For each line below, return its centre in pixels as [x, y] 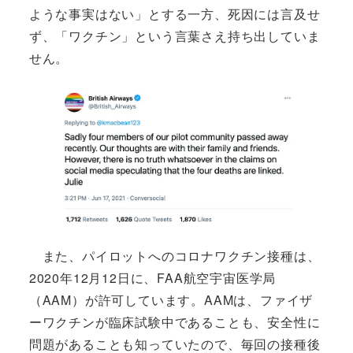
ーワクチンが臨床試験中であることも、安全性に [175, 321]
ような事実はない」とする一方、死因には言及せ [175, 14]
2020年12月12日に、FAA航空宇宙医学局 [152, 277]
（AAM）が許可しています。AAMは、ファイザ [171, 299]
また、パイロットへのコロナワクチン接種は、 [175, 255]
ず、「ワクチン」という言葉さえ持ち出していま [175, 36]
